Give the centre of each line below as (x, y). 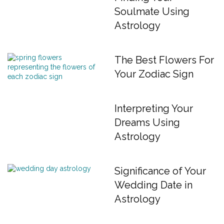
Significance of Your (160, 171)
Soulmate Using (152, 11)
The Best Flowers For (164, 60)
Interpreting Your (154, 108)
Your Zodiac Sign (154, 74)
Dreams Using (147, 122)
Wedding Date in (153, 185)
